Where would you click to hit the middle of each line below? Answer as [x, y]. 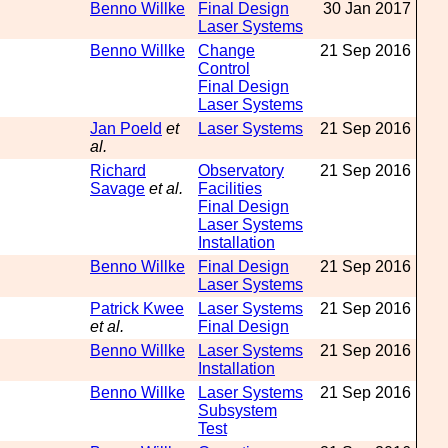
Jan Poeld [126, 128]
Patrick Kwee [137, 308]
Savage [117, 188]
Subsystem [237, 410]
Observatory [241, 170]
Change [226, 50]
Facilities [230, 188]
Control [224, 68]
